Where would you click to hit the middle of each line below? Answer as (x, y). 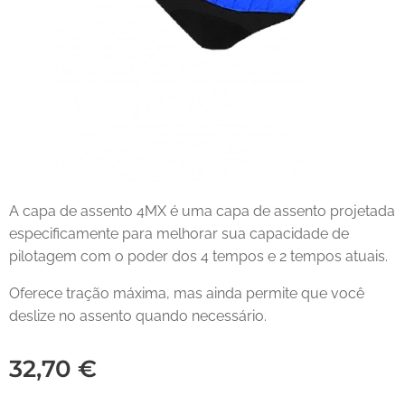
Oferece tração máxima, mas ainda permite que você (187, 293)
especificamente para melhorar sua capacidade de (179, 234)
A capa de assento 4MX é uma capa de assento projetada (202, 211)
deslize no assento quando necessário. (138, 316)
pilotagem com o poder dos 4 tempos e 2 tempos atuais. (198, 256)
